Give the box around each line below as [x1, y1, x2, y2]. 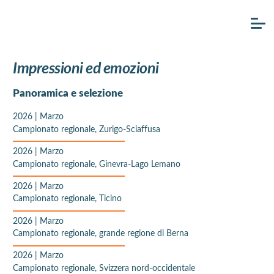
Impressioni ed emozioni [13, 57, 159, 78]
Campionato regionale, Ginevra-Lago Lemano [13, 157, 180, 169]
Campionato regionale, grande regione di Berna [13, 227, 188, 239]
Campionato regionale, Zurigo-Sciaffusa [13, 122, 160, 135]
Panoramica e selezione [13, 85, 123, 100]
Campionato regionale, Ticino [13, 192, 122, 204]
